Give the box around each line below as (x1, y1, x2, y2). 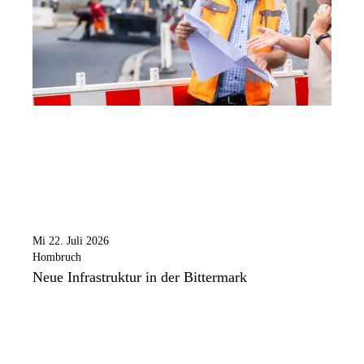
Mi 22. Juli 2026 (32, 234, 109, 247)
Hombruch (32, 250, 81, 263)
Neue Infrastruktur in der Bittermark (32, 268, 247, 285)
